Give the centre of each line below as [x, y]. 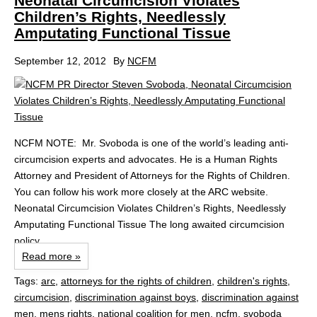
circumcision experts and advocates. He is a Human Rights [146, 160]
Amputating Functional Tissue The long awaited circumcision [149, 225]
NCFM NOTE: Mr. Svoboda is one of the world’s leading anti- [151, 143]
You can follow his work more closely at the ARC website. [141, 192]
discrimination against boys [136, 298]
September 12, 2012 [60, 61]
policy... [31, 241]
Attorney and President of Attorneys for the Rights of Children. [152, 176]
